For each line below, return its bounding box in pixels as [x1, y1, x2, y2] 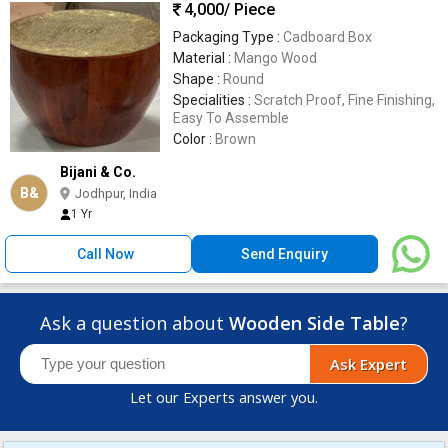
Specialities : [173, 91, 254, 108]
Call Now [77, 245, 135, 262]
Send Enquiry [241, 245, 329, 262]
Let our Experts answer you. [130, 386, 318, 407]
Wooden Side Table [229, 310, 400, 335]
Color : [173, 130, 215, 147]
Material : [173, 49, 234, 66]
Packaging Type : [173, 28, 283, 45]
